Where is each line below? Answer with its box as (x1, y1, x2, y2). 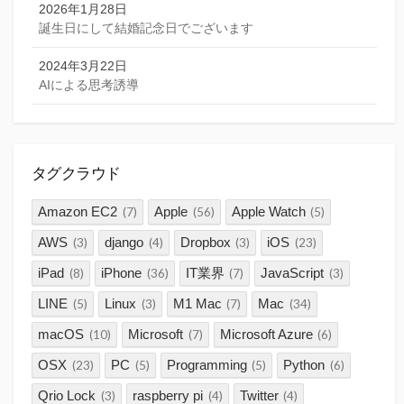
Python (283, 357, 326, 373)
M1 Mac (172, 296, 222, 312)
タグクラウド (32, 164, 121, 182)
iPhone (101, 265, 142, 281)
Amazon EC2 (38, 204, 118, 220)
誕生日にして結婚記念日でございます (39, 20, 253, 35)
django (105, 234, 143, 251)
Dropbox (179, 234, 231, 251)
